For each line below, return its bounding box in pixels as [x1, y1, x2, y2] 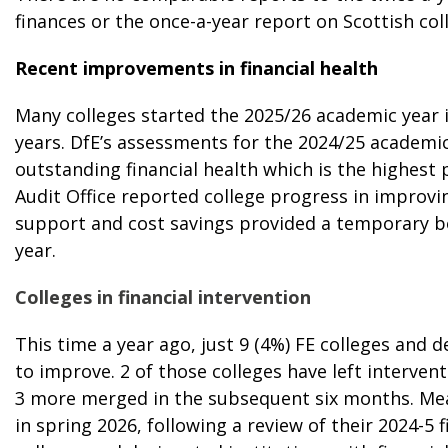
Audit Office [15, 183, 116, 208]
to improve [15, 358, 111, 383]
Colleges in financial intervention [15, 284, 311, 309]
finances [15, 8, 86, 33]
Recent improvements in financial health [15, 55, 378, 80]
